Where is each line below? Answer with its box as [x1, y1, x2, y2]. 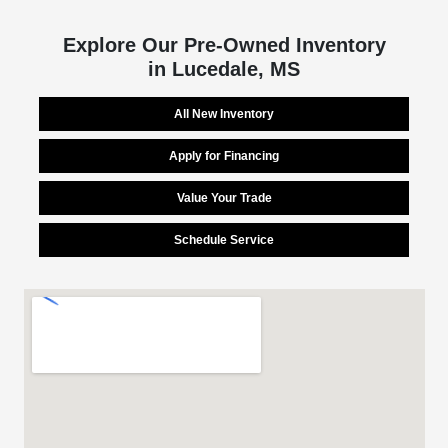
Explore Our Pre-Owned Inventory [62, 33, 386, 56]
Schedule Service [174, 232, 274, 247]
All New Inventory [174, 106, 274, 121]
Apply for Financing [169, 148, 279, 163]
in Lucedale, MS [148, 57, 300, 80]
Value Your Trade [176, 190, 272, 205]
